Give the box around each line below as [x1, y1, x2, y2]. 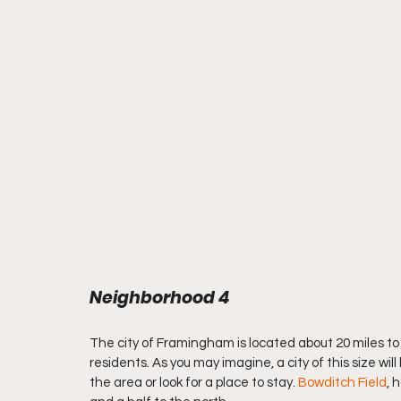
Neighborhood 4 [90, 286, 229, 310]
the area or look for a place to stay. [90, 376, 298, 389]
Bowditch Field [298, 376, 387, 389]
